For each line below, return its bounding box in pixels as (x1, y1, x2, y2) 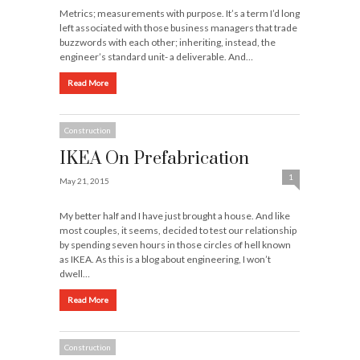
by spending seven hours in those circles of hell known (59, 238, 291, 251)
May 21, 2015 (59, 175, 109, 186)
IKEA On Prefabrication (59, 147, 249, 170)
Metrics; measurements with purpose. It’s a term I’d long (59, 6, 300, 19)
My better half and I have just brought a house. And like (59, 209, 290, 222)
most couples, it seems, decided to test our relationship (59, 223, 297, 236)
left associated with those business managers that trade (59, 21, 297, 34)
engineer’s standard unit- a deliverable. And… (59, 50, 253, 63)
